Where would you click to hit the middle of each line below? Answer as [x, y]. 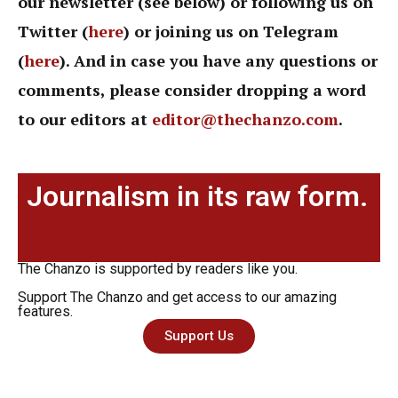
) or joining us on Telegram [231, 31]
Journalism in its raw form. [197, 197]
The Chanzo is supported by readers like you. [158, 269]
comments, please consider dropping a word [192, 89]
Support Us [199, 336]
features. [45, 312]
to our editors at [85, 119]
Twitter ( [53, 31]
